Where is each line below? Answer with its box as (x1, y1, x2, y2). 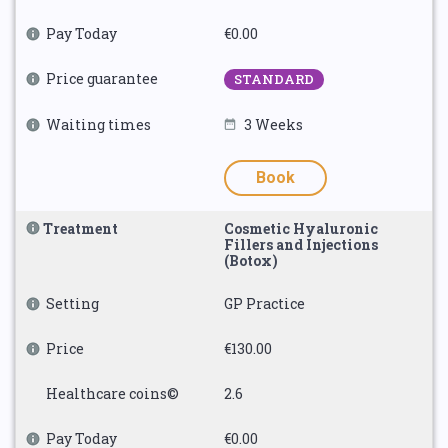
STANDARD (234, 70, 314, 88)
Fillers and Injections (224, 235, 378, 254)
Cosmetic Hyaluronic (224, 219, 378, 238)
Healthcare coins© (46, 384, 179, 403)
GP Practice (224, 294, 305, 313)
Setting (46, 294, 99, 313)
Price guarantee (46, 69, 158, 88)
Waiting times (46, 115, 151, 134)
